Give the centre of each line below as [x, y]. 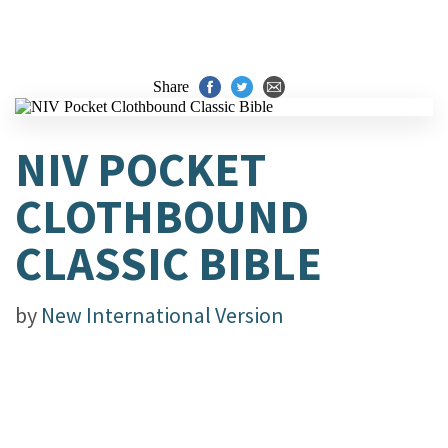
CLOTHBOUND [162, 216]
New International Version [162, 315]
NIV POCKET [140, 169]
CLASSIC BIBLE [168, 263]
